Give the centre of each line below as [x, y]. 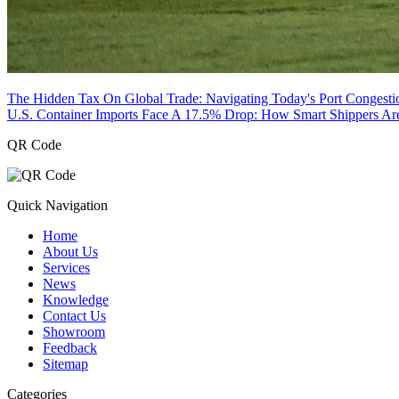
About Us [70, 251]
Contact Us [74, 315]
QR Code [34, 144]
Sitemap [65, 363]
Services [66, 267]
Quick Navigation [57, 205]
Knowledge [76, 299]
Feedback [70, 347]
